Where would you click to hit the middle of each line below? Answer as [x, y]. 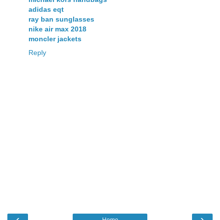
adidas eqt [46, 9]
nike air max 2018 [57, 29]
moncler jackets [55, 39]
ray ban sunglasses [61, 19]
